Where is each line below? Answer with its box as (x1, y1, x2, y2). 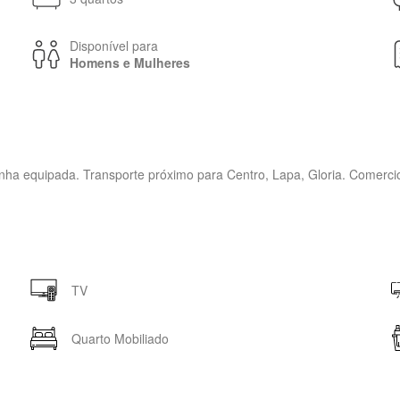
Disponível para (70, 37, 159, 54)
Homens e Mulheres (70, 54, 191, 71)
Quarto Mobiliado (71, 329, 170, 347)
